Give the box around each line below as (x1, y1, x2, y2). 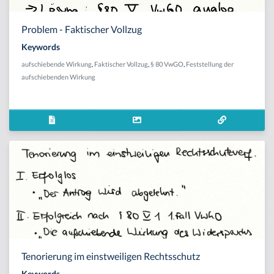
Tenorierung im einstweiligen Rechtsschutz (21, 250, 200, 262)
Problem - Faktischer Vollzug (21, 23, 142, 35)
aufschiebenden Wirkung (21, 72, 95, 81)
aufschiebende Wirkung (21, 59, 92, 68)
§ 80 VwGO (150, 59, 183, 68)
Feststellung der (186, 59, 234, 68)
